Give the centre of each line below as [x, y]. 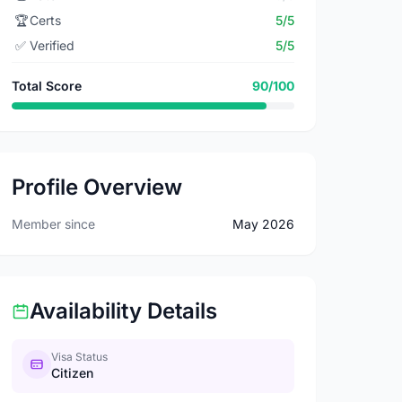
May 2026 [263, 224]
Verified [52, 45]
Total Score [47, 86]
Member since [54, 224]
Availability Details [124, 311]
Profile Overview [97, 187]
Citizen [73, 373]
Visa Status [80, 357]
